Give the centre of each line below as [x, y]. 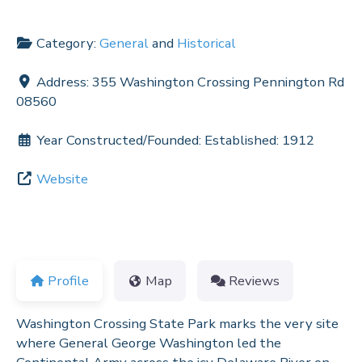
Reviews [254, 280]
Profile [68, 280]
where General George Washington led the [149, 343]
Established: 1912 [259, 141]
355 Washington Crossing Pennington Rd [218, 82]
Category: [68, 44]
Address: [64, 82]
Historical [206, 44]
